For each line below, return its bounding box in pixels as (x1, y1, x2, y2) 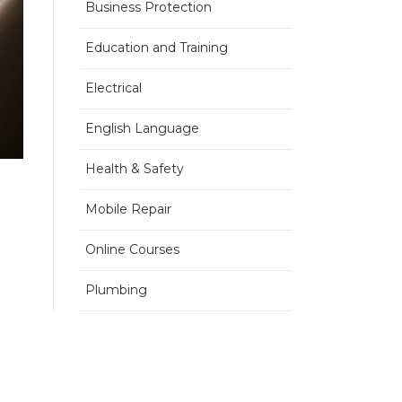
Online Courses (84, 241, 179, 258)
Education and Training (84, 39, 228, 56)
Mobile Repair (84, 201, 171, 217)
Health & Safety (84, 161, 184, 177)
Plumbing (84, 282, 147, 298)
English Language (84, 120, 199, 136)
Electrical (84, 80, 142, 96)
